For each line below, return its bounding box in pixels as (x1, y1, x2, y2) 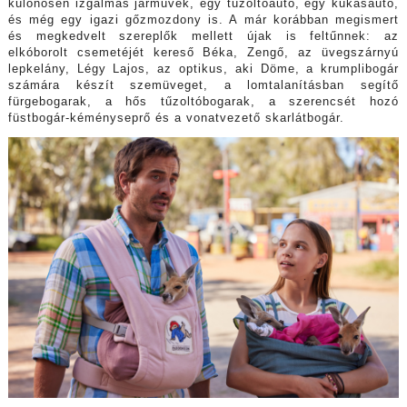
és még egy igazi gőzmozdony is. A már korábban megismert (7, 13, 400, 26)
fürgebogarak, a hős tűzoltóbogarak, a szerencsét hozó (7, 94, 400, 108)
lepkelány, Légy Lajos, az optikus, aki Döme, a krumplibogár (7, 62, 400, 75)
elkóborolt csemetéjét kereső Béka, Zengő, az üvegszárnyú (7, 45, 400, 59)
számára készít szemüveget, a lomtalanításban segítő (7, 78, 400, 92)
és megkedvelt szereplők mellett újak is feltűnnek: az (7, 29, 400, 43)
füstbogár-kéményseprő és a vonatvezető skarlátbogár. (7, 111, 344, 124)
